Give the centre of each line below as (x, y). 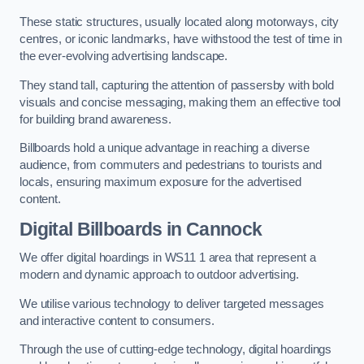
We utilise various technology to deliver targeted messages (172, 303)
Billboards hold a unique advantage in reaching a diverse (165, 148)
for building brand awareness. (97, 119)
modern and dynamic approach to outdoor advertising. (159, 275)
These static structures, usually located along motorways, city (179, 22)
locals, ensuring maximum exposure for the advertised (160, 182)
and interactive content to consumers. (117, 321)
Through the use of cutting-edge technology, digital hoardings (176, 350)
